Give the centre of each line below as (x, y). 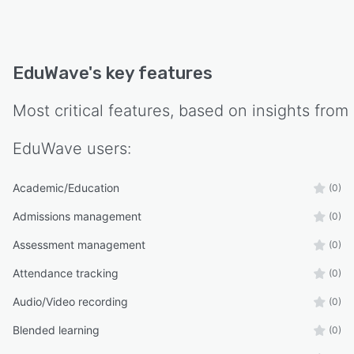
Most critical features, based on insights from (181, 111)
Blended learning (56, 330)
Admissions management (77, 217)
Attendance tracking (66, 273)
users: (107, 149)
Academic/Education (66, 188)
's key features (151, 73)
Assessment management (79, 245)
